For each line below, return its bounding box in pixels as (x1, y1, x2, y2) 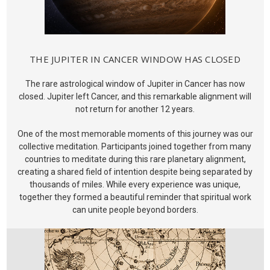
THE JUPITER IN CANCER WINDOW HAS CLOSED (30, 53, 240, 66)
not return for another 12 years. (75, 104, 195, 115)
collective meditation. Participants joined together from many (19, 142, 251, 152)
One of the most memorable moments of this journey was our (17, 129, 253, 139)
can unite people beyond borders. (72, 205, 198, 215)
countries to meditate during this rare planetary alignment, (24, 154, 246, 165)
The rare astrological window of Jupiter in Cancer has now (25, 79, 245, 89)
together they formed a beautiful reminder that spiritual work (19, 192, 251, 202)
